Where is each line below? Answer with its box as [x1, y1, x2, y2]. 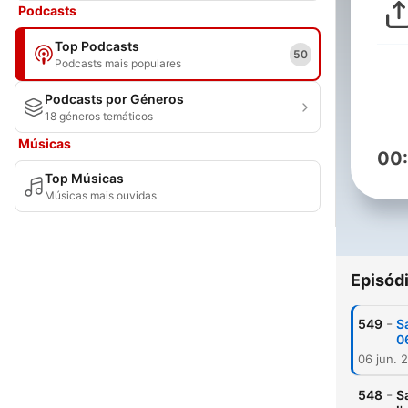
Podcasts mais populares [55, 56, 181, 70]
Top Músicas [45, 170, 124, 186]
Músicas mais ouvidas [45, 189, 157, 202]
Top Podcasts [55, 38, 139, 54]
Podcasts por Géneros [45, 91, 184, 107]
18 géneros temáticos [45, 109, 153, 123]
